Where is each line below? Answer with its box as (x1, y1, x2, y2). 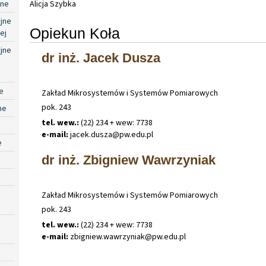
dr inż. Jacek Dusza (42, 50, 160, 65)
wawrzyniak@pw (103, 231, 162, 243)
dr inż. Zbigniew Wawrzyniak (42, 153, 216, 168)
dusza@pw (91, 129, 129, 141)
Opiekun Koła (30, 25, 120, 42)
